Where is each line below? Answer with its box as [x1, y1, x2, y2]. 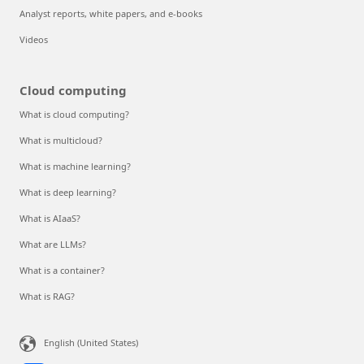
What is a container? [19, 264, 105, 277]
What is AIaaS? [19, 212, 80, 225]
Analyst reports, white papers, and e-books [19, 7, 202, 20]
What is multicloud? [19, 134, 102, 147]
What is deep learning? [19, 186, 116, 199]
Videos [19, 33, 48, 46]
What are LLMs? [19, 238, 86, 251]
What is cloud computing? [19, 108, 129, 121]
